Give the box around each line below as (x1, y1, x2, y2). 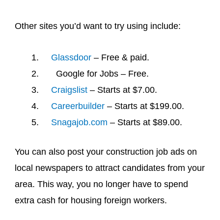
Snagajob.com (51, 117, 108, 127)
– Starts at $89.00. (108, 117, 182, 127)
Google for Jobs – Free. (41, 69, 149, 79)
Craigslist (51, 85, 87, 95)
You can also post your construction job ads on (15, 147, 197, 157)
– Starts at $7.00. (87, 85, 157, 95)
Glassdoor (51, 53, 91, 62)
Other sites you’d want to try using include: (15, 21, 181, 31)
